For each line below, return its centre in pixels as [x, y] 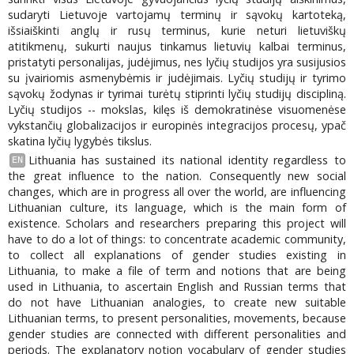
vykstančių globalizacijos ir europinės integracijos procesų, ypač [177, 125]
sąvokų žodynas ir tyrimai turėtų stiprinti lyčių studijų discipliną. [177, 93]
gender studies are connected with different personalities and [177, 334]
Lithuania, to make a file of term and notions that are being [177, 271]
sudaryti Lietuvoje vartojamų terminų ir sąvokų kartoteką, [177, 14]
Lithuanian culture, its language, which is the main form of [177, 208]
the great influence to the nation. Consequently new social [177, 176]
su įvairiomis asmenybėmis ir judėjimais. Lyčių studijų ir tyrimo [177, 77]
